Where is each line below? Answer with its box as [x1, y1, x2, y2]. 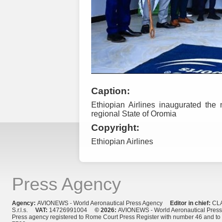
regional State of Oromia [91, 109, 176, 118]
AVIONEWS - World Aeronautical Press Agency [37, 200, 170, 207]
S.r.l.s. [12, 207, 35, 214]
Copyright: [91, 122, 139, 133]
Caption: [91, 85, 130, 96]
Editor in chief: [170, 200, 212, 207]
